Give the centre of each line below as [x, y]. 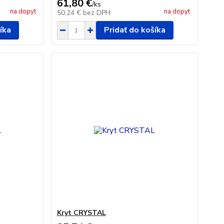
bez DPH [96, 13]
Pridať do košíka [134, 30]
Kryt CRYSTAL [81, 213]
